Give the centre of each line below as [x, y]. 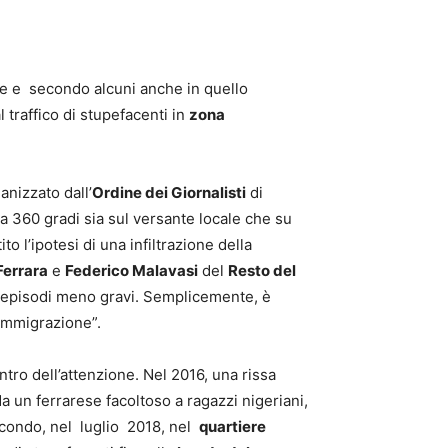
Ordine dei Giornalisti [169, 192]
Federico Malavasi [131, 270]
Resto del [262, 270]
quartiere [232, 426]
